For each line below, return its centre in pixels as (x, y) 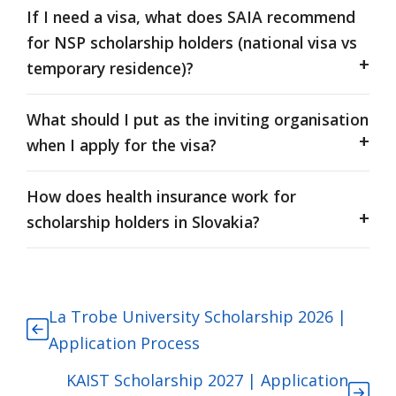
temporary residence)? (110, 69)
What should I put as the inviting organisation (198, 120)
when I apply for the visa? (122, 145)
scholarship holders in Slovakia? (143, 222)
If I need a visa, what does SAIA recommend (191, 17)
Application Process (124, 343)
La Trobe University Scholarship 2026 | (197, 317)
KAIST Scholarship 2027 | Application (207, 381)
